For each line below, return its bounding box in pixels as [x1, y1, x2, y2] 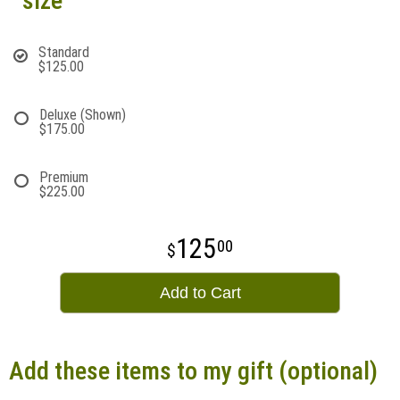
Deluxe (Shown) [39, 106, 126, 123]
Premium [39, 169, 88, 186]
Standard [38, 44, 89, 61]
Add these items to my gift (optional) [9, 356, 378, 386]
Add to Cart [159, 284, 241, 302]
